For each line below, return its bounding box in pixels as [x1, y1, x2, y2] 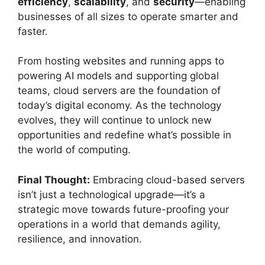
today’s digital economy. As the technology [18, 99, 221, 112]
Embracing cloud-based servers [90, 173, 245, 186]
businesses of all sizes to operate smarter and [18, 10, 238, 22]
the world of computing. [18, 144, 131, 156]
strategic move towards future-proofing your [18, 203, 229, 215]
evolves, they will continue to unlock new [18, 114, 212, 127]
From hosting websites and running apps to [18, 55, 224, 67]
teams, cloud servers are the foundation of [18, 85, 221, 97]
